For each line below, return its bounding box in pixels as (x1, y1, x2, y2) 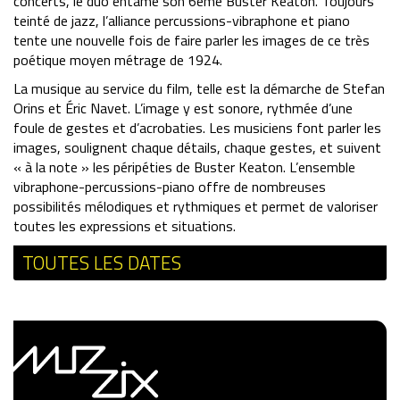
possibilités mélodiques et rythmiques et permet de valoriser (13, 196, 378, 218)
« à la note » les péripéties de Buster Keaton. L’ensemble (13, 156, 355, 179)
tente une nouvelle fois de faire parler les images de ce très (13, 29, 370, 52)
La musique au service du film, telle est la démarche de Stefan (13, 78, 385, 100)
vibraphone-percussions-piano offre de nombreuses (13, 176, 326, 198)
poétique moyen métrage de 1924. (13, 49, 222, 71)
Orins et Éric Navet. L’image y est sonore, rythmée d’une (13, 97, 353, 120)
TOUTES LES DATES (22, 247, 181, 277)
